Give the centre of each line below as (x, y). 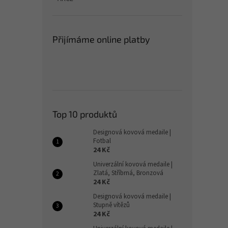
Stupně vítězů (111, 205)
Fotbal (102, 141)
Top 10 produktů (85, 114)
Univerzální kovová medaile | (133, 164)
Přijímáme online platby (101, 39)
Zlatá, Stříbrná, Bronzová (128, 173)
